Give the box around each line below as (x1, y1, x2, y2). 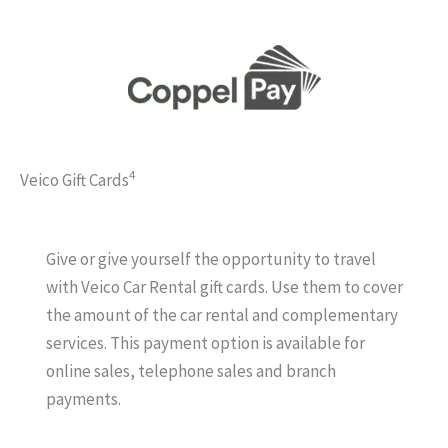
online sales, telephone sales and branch (45, 359, 336, 382)
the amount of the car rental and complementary (45, 303, 398, 326)
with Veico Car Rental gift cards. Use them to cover (45, 275, 403, 298)
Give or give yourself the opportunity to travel (45, 247, 376, 270)
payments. (45, 387, 121, 410)
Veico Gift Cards (20, 168, 129, 191)
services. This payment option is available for (45, 331, 365, 354)
